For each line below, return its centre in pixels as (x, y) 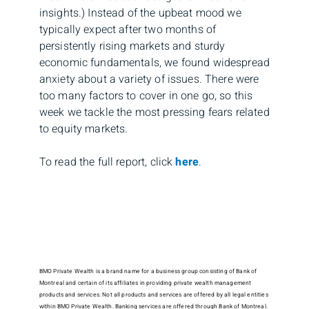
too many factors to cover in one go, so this (146, 96)
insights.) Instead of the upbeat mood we (140, 13)
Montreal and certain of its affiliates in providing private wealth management (145, 283)
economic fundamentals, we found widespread (154, 62)
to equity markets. (83, 129)
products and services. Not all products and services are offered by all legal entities (153, 295)
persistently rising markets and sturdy (132, 46)
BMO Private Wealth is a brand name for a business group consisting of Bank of (148, 271)
